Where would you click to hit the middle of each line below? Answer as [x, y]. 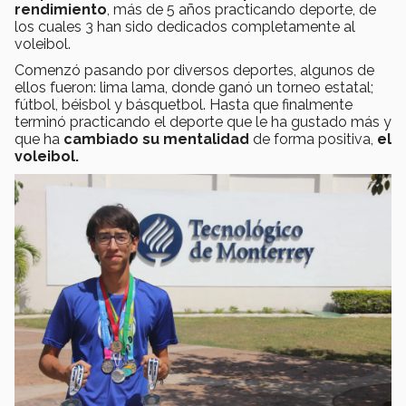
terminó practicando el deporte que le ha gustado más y [203, 121]
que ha [39, 139]
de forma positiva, [313, 139]
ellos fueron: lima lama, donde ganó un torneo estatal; [194, 87]
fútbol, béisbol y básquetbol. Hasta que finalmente [184, 104]
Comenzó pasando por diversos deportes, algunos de [194, 70]
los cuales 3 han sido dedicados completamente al [185, 26]
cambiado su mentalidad [156, 139]
